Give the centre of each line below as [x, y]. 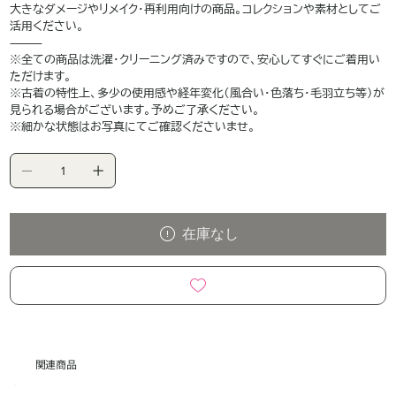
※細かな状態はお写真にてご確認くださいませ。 [133, 127]
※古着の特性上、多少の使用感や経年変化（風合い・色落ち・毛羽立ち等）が [198, 94]
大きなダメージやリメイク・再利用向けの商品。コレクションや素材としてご [196, 10]
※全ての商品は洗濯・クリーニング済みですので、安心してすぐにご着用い [195, 60]
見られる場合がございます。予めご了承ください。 [135, 110]
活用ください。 [47, 27]
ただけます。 [41, 77]
